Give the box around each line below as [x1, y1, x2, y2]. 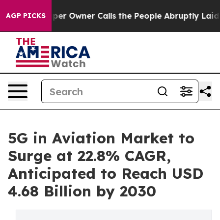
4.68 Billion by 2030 [8, 182, 156, 200]
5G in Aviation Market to [8, 129, 194, 147]
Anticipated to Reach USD [8, 164, 203, 183]
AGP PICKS [6, 11, 46, 20]
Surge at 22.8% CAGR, [8, 146, 171, 165]
